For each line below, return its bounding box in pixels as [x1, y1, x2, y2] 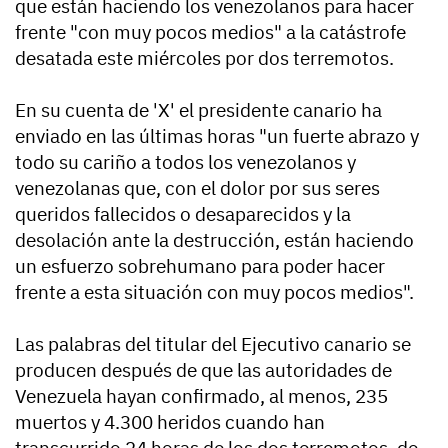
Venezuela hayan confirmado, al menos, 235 [15, 384, 388, 409]
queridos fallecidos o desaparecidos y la [15, 202, 351, 227]
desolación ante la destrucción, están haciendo [15, 228, 414, 253]
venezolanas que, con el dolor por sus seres [15, 176, 380, 201]
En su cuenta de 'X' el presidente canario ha [15, 98, 382, 123]
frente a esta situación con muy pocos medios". [15, 280, 414, 305]
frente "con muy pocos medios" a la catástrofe [15, 20, 406, 45]
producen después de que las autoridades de [15, 358, 392, 383]
